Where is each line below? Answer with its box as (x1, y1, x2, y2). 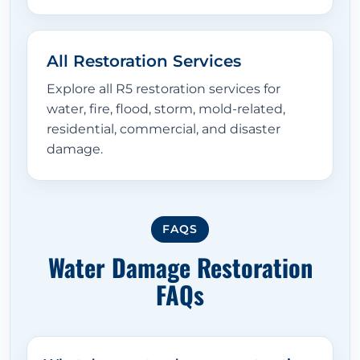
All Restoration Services (47, 51, 241, 72)
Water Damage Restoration (47, 249, 313, 286)
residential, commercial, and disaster (47, 121, 280, 137)
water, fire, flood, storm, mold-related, (47, 101, 285, 117)
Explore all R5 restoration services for (47, 81, 280, 97)
